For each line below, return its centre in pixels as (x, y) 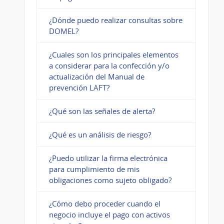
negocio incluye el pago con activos (109, 215)
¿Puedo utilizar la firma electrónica (108, 158)
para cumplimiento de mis (94, 169)
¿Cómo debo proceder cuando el (104, 204)
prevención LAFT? (79, 88)
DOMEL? (63, 31)
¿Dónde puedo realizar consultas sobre (115, 20)
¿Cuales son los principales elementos (113, 55)
